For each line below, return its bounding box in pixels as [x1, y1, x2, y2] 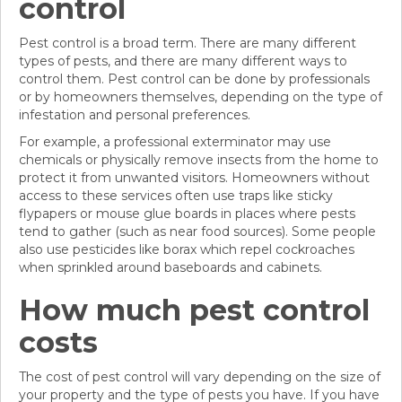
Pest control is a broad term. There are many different [19, 35, 356, 52]
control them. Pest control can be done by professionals [19, 71, 370, 88]
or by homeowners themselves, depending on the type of [19, 89, 382, 106]
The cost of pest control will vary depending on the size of [19, 369, 380, 386]
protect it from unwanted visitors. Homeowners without [19, 170, 370, 187]
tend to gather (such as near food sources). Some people [19, 223, 376, 240]
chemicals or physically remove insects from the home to [19, 152, 379, 169]
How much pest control [19, 293, 370, 328]
